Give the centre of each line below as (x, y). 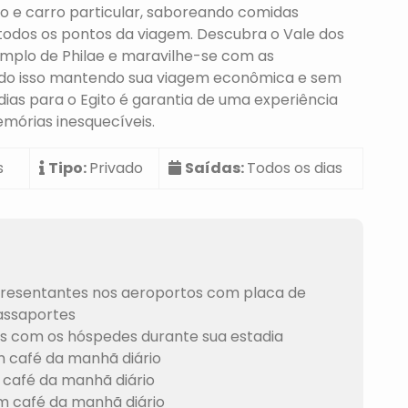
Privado (116, 168)
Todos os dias (295, 168)
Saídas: (216, 168)
